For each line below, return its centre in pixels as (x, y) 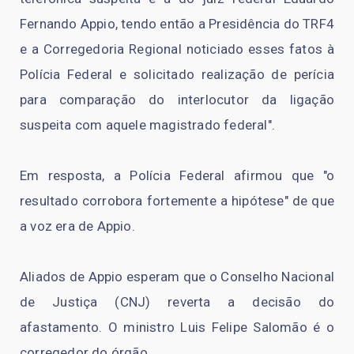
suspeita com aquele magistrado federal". (148, 125)
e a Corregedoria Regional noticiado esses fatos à (177, 49)
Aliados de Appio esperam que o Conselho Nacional (177, 277)
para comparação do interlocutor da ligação (177, 100)
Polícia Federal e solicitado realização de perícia (177, 75)
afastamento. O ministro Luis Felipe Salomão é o (177, 328)
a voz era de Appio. (77, 226)
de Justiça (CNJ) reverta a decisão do (177, 302)
